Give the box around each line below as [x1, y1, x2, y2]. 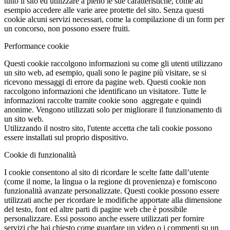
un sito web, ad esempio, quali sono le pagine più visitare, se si [4, 68, 206, 77]
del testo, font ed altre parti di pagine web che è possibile [4, 204, 187, 214]
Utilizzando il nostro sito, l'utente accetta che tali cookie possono [4, 123, 212, 132]
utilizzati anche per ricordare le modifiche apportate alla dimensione [4, 195, 222, 204]
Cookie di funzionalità [4, 150, 76, 159]
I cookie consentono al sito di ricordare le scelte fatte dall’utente [4, 167, 209, 177]
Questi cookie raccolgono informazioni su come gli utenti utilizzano [4, 59, 222, 68]
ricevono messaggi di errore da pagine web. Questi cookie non [4, 77, 206, 86]
